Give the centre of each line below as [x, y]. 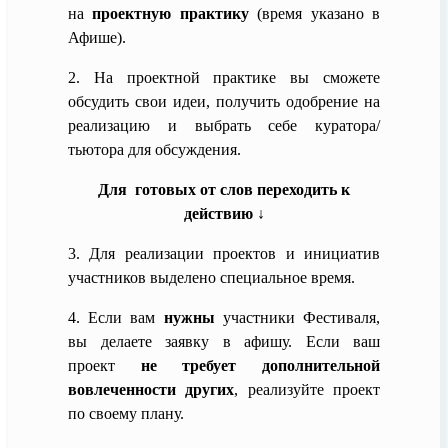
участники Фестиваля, [297, 317]
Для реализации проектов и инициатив [235, 253]
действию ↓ [224, 213]
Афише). [97, 37]
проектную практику [170, 13]
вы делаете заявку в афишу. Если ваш [224, 341]
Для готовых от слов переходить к [224, 189]
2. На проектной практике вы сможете [224, 77]
